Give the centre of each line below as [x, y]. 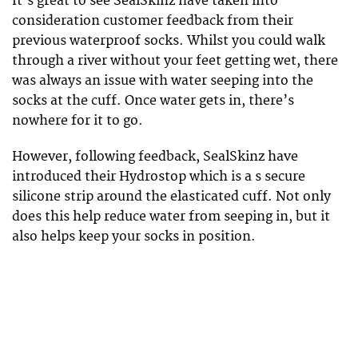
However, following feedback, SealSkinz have [155, 156]
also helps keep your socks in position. [134, 236]
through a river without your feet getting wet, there [175, 61]
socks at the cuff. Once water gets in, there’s [153, 101]
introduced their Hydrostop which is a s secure [159, 176]
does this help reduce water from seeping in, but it [171, 216]
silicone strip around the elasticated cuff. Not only [171, 196]
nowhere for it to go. [78, 121]
